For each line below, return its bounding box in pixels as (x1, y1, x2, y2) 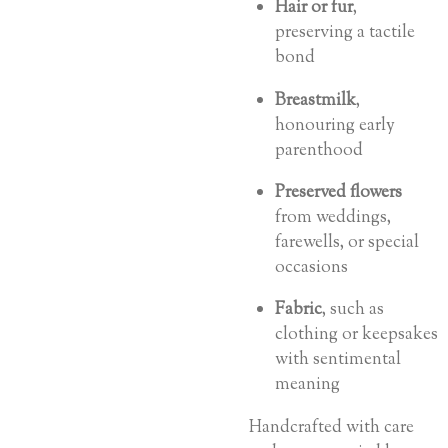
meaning (275, 372, 340, 398)
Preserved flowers (275, 180, 402, 205)
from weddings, (275, 205, 391, 230)
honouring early (275, 112, 395, 138)
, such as (322, 297, 384, 323)
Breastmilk (275, 87, 356, 113)
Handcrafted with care (249, 414, 414, 440)
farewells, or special (275, 230, 419, 255)
